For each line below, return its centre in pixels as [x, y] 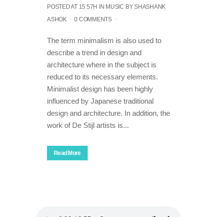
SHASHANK [150, 7]
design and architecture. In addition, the [108, 113]
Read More [67, 153]
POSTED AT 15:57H [72, 7]
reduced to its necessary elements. [102, 77]
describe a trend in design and [94, 53]
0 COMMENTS [93, 19]
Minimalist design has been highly [100, 89]
